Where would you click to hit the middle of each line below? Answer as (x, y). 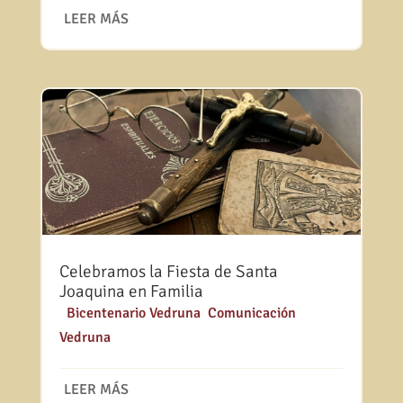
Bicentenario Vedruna (133, 313)
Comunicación (251, 313)
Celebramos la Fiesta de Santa (168, 271)
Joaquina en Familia (131, 291)
